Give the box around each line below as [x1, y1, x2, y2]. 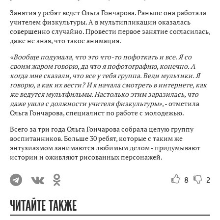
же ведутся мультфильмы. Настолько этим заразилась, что [10, 89, 198, 99]
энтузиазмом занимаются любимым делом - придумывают [10, 142, 200, 152]
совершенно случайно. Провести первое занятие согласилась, [10, 26, 210, 36]
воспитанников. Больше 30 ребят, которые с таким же [10, 133, 183, 143]
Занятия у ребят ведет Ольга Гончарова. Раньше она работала [10, 7, 206, 17]
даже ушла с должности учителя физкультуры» [10, 98, 162, 108]
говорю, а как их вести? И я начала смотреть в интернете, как [10, 80, 207, 89]
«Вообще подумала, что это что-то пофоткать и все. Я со [10, 52, 192, 61]
